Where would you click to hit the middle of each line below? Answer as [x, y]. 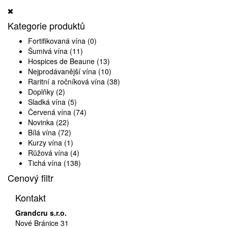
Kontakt [31, 197]
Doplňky [41, 91]
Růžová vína [48, 152]
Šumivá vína [48, 51]
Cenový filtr [31, 177]
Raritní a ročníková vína [66, 81]
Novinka [41, 122]
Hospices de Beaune [61, 61]
